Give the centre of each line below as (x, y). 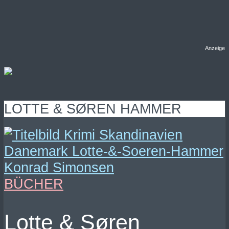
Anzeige (215, 48)
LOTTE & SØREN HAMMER (93, 109)
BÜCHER (34, 184)
